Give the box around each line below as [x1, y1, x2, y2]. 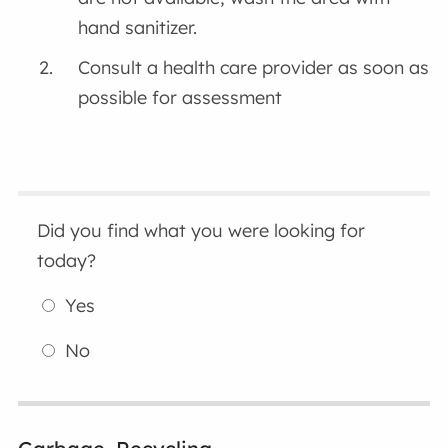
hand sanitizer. [78, 16, 198, 40]
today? [37, 249, 97, 273]
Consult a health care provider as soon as [78, 56, 430, 80]
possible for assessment [78, 86, 283, 110]
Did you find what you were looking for [37, 219, 366, 243]
